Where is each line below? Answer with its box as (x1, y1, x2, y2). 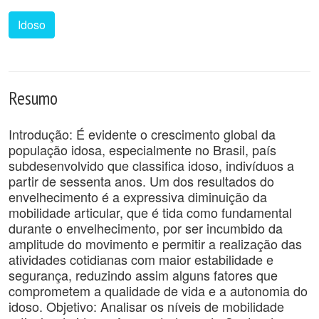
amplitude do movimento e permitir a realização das (9, 234, 302, 253)
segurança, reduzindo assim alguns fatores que (9, 266, 278, 284)
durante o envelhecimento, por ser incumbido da (9, 219, 283, 237)
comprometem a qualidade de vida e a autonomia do (9, 281, 308, 300)
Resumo (9, 86, 58, 110)
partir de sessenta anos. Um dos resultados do (9, 172, 274, 190)
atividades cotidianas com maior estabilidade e (9, 250, 273, 268)
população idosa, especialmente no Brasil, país (9, 140, 276, 159)
